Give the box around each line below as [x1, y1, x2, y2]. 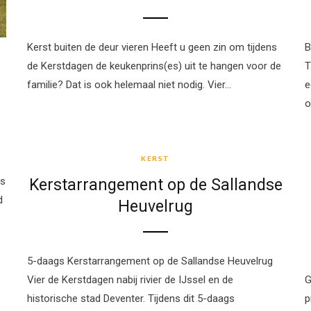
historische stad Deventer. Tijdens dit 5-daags [27, 292, 235, 305]
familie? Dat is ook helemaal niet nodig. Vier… [27, 78, 231, 92]
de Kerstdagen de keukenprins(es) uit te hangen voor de [27, 60, 281, 73]
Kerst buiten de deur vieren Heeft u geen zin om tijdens [27, 41, 277, 54]
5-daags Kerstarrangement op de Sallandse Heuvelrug [27, 255, 273, 268]
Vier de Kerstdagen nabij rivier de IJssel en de [27, 274, 233, 287]
